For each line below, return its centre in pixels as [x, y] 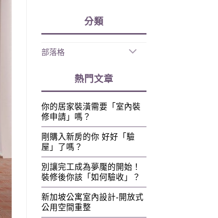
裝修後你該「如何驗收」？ [91, 177]
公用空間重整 [66, 207]
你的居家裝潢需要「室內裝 [91, 107]
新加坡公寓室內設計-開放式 [92, 197]
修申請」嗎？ [66, 117]
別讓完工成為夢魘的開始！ [91, 167]
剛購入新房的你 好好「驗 [88, 137]
